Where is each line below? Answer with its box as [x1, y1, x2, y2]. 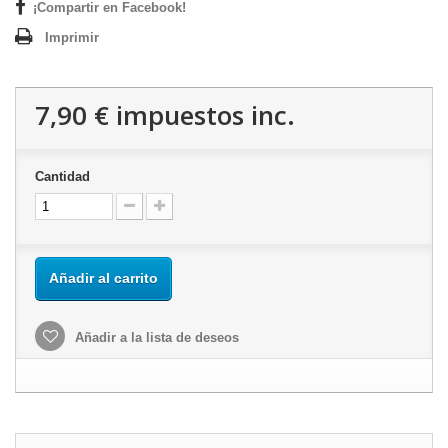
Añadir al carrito [49, 270, 158, 286]
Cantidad [35, 169, 90, 184]
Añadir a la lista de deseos [71, 330, 239, 345]
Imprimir [45, 30, 99, 45]
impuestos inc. [109, 97, 295, 133]
